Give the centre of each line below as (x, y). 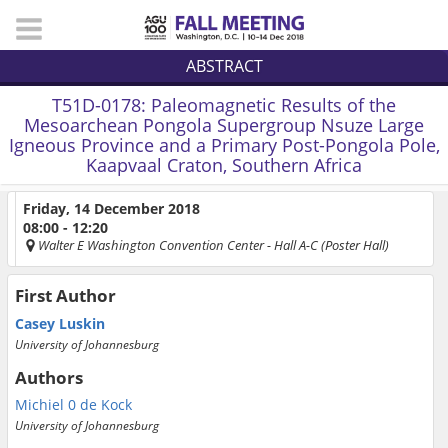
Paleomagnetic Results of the (273, 105)
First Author (65, 296)
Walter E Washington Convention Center (151, 244)
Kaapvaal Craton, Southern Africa (224, 165)
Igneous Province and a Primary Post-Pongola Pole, (224, 145)
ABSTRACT (224, 65)
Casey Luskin (60, 323)
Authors (49, 377)
